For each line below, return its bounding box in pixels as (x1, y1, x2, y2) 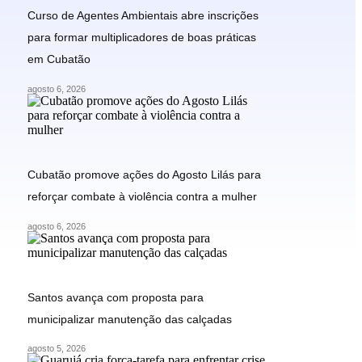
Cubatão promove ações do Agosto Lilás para (27, 167, 261, 181)
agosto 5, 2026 (27, 343, 86, 354)
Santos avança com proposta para (27, 290, 204, 304)
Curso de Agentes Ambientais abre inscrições (27, 8, 259, 22)
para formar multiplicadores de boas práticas (27, 30, 256, 44)
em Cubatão (27, 52, 90, 65)
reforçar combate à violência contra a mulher (27, 189, 257, 203)
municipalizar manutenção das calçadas (27, 312, 232, 326)
